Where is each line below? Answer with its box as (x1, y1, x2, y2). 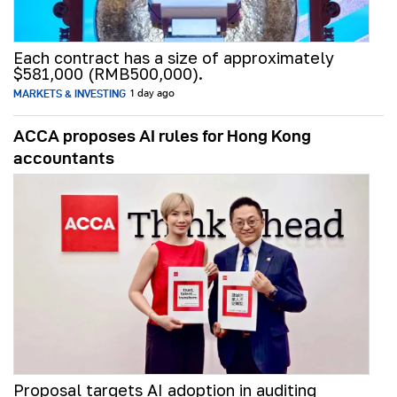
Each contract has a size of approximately (13, 48, 334, 68)
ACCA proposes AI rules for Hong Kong (13, 127, 311, 146)
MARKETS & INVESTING (13, 88, 126, 100)
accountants (13, 149, 114, 168)
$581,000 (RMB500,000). (13, 64, 203, 84)
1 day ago (129, 89, 175, 100)
